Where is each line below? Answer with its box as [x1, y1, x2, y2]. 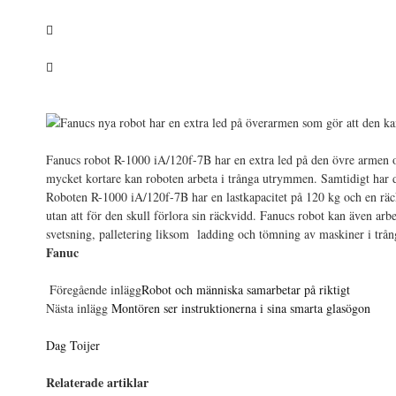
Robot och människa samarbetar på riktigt [141, 281, 350, 298]
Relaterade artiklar [46, 373, 148, 392]
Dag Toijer [46, 337, 100, 354]
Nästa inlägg [46, 300, 111, 316]
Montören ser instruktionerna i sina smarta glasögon [111, 300, 370, 316]
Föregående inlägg [46, 281, 141, 298]
